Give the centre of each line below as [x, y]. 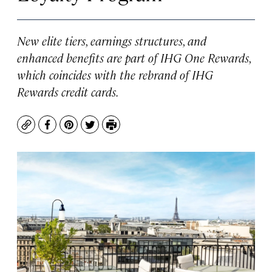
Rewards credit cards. [68, 91]
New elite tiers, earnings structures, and [112, 40]
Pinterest [90, 131]
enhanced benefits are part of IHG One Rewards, [134, 57]
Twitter [107, 131]
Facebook [70, 131]
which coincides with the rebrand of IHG [115, 74]
